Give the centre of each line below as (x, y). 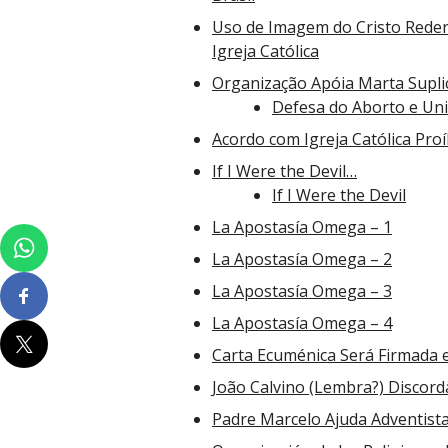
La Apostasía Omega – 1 (302, 227)
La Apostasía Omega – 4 (302, 323)
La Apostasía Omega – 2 (302, 259)
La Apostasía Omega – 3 (302, 291)
